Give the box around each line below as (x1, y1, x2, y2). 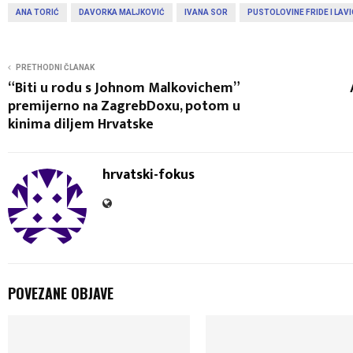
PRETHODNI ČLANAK (16, 62, 95, 72)
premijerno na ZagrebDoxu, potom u (8, 94, 240, 118)
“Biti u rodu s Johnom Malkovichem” (8, 76, 239, 100)
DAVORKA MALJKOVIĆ (79, 7, 165, 17)
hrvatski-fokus (102, 162, 195, 187)
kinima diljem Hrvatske (8, 112, 154, 136)
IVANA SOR (184, 7, 228, 17)
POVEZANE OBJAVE (8, 282, 113, 303)
